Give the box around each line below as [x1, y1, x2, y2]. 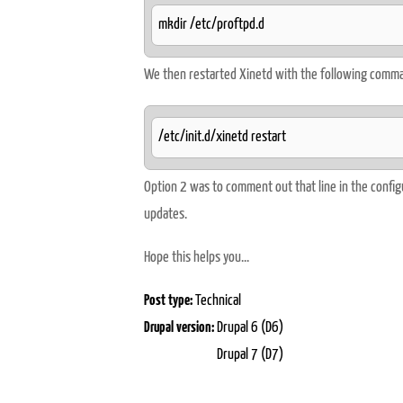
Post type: [144, 293, 195, 309]
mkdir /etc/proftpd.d [158, 17, 264, 32]
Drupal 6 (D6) [217, 320, 283, 336]
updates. [144, 207, 190, 222]
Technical [195, 293, 241, 309]
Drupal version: [144, 320, 217, 336]
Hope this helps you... [144, 250, 249, 265]
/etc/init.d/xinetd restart [158, 130, 286, 145]
